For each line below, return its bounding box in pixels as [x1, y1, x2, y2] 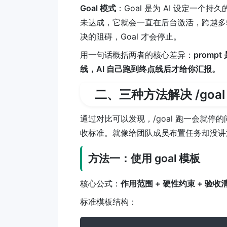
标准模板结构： [80, 196, 137, 207]
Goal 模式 [80, 3, 116, 13]
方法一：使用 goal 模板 [88, 152, 200, 165]
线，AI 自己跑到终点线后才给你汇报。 [80, 63, 220, 74]
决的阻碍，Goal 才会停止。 [80, 31, 181, 42]
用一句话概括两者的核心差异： [80, 49, 194, 60]
